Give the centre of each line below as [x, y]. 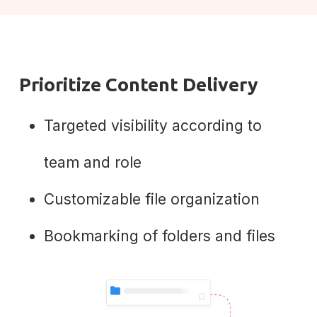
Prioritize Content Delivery [138, 85]
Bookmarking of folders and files [159, 236]
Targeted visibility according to [152, 126]
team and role [92, 163]
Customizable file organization [151, 200]
